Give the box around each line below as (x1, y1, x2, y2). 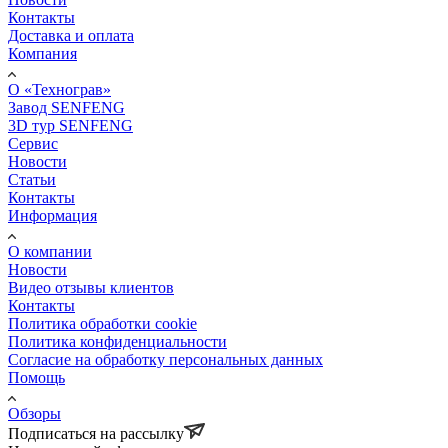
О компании (8, 242, 92, 260)
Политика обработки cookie (8, 314, 197, 332)
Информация (8, 206, 97, 224)
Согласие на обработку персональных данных (8, 350, 323, 368)
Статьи (8, 170, 56, 188)
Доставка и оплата (8, 26, 134, 44)
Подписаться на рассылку (8, 424, 184, 442)
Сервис (8, 134, 58, 152)
